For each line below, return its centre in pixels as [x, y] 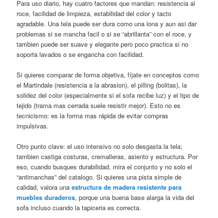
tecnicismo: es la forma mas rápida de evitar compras [93, 115]
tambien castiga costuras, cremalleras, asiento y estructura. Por [107, 157]
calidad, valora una [44, 187]
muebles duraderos [46, 198]
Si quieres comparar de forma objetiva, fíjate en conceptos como [108, 74]
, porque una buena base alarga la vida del [135, 198]
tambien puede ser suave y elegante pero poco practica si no [103, 44]
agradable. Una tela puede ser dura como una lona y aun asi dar [107, 23]
